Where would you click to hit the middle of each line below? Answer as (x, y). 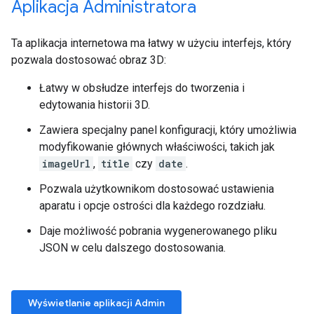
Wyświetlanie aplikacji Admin (96, 303)
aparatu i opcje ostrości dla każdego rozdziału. (152, 206)
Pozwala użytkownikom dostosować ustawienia (157, 189)
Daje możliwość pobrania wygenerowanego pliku (158, 231)
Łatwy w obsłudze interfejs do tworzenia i (142, 88)
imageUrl (66, 164)
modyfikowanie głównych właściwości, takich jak (157, 147)
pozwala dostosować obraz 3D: (89, 60)
